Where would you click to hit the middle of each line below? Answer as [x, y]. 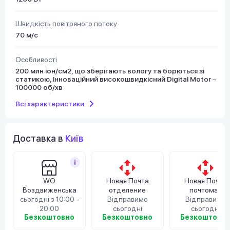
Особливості [36, 59]
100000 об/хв [39, 87]
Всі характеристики [50, 103]
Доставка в [39, 139]
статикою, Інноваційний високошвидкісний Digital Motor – [116, 79]
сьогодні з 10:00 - [49, 199]
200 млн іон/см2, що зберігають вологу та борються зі [110, 71]
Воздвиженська [49, 190]
